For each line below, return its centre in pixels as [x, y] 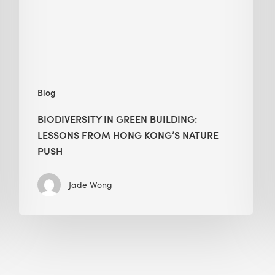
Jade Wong [90, 184]
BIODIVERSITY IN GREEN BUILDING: [117, 118]
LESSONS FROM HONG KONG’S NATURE [128, 134]
